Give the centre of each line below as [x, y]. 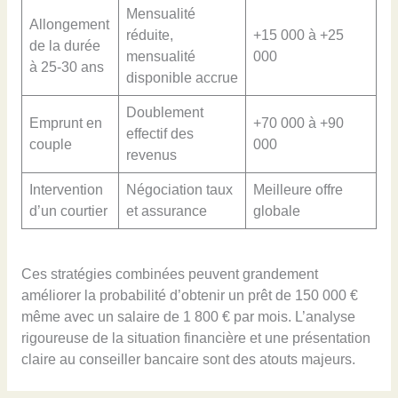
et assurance [166, 211]
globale [276, 211]
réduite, [149, 36]
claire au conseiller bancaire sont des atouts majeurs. [188, 359]
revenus [151, 155]
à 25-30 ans [66, 68]
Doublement [164, 113]
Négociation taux [179, 190]
